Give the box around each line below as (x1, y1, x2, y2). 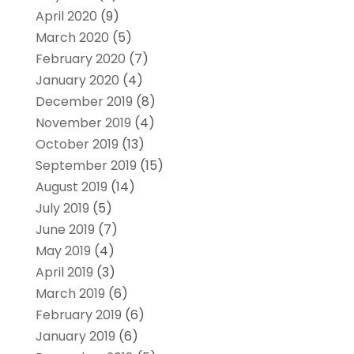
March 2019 (35, 284, 105, 303)
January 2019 (35, 326, 115, 345)
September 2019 (35, 156, 137, 175)
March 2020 (35, 28, 109, 47)
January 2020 (35, 70, 119, 89)
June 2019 (35, 220, 95, 239)
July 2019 (35, 198, 89, 217)
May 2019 (35, 241, 91, 260)
